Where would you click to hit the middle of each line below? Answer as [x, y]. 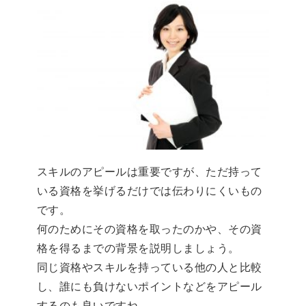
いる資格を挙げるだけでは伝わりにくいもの [150, 191]
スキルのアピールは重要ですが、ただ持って [150, 172]
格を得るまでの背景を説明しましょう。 [138, 249]
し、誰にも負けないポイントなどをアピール [150, 287]
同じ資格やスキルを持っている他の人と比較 [150, 268]
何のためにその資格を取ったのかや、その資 [150, 229]
